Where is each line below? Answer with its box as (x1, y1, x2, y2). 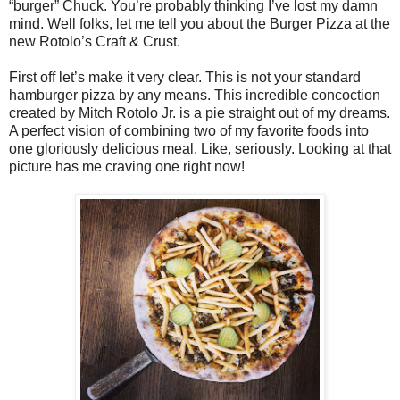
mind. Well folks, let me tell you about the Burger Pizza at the (9, 16, 390, 32)
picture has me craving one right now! (9, 159, 245, 175)
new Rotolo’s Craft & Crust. (9, 34, 180, 50)
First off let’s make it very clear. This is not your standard (9, 70, 361, 86)
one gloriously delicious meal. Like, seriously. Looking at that (9, 141, 391, 157)
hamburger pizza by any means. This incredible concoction (9, 87, 380, 104)
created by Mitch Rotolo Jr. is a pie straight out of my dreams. (9, 105, 390, 121)
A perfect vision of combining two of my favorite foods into (9, 123, 369, 139)
